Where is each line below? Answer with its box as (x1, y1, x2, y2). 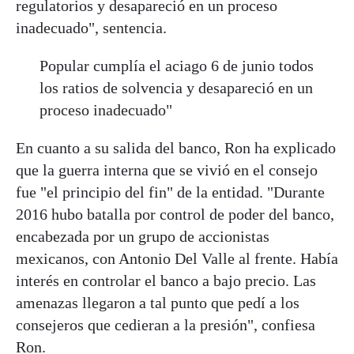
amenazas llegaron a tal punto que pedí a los (16, 293, 299, 311)
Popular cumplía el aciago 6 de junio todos (40, 56, 314, 74)
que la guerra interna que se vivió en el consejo (16, 160, 318, 179)
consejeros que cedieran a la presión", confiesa (16, 315, 315, 333)
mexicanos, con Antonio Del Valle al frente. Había (16, 249, 338, 267)
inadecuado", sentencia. (16, 18, 167, 36)
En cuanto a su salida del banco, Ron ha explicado (16, 138, 336, 156)
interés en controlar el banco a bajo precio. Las (16, 271, 316, 289)
